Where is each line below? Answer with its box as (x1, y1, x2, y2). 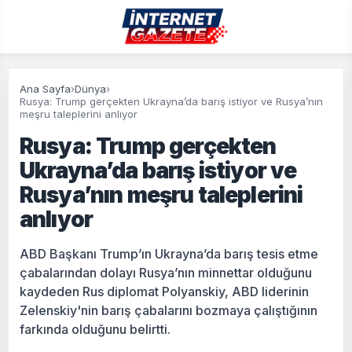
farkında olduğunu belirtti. (20, 321, 170, 337)
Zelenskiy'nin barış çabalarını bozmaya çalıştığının (20, 302, 317, 318)
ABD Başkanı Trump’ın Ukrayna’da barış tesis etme (20, 246, 318, 262)
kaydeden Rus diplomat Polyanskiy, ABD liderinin (20, 284, 309, 299)
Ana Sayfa (20, 82, 71, 95)
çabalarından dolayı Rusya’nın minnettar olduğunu (20, 265, 312, 280)
